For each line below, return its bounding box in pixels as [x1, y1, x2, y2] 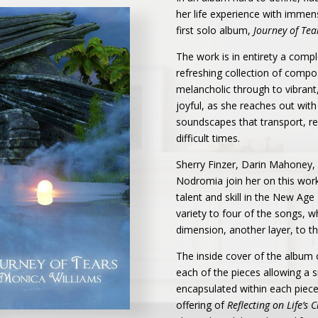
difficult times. [176, 131, 241, 145]
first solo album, [176, 23, 254, 37]
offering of [176, 298, 225, 312]
